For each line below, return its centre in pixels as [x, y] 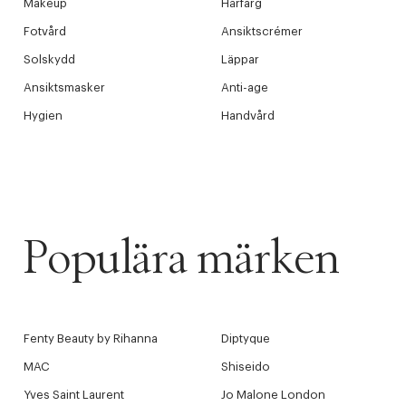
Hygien [43, 116]
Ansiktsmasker [64, 87]
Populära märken [182, 259]
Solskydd [49, 59]
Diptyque [245, 338]
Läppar [240, 59]
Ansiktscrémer [261, 31]
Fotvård [45, 31]
